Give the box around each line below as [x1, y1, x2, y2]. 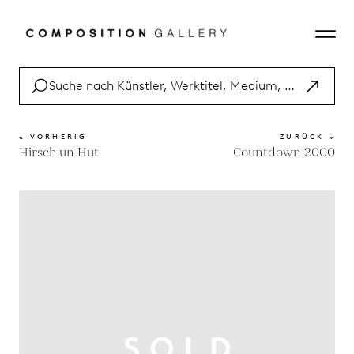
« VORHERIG [19, 132, 88, 141]
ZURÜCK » [280, 132, 335, 141]
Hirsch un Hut [19, 144, 99, 162]
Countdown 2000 [233, 144, 335, 162]
